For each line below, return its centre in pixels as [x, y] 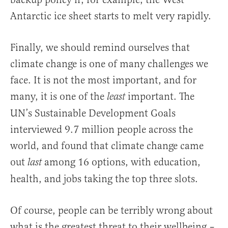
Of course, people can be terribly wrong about [111, 211]
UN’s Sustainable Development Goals [93, 113]
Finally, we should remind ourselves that [100, 48]
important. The [161, 97]
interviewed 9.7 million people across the [102, 130]
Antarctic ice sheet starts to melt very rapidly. [111, 16]
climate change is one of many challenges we [109, 64]
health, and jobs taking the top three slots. [104, 179]
